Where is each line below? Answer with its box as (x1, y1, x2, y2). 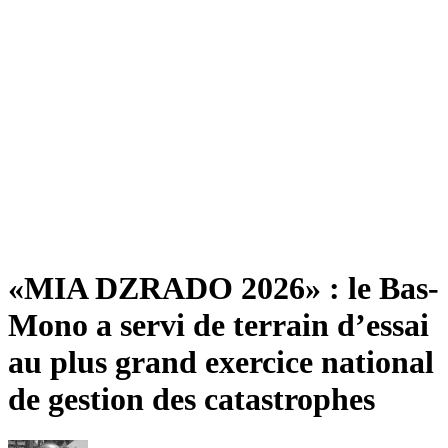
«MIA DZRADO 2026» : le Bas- (8, 270, 439, 307)
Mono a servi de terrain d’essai (8, 307, 429, 344)
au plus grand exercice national (8, 344, 434, 381)
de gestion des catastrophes (8, 381, 375, 418)
